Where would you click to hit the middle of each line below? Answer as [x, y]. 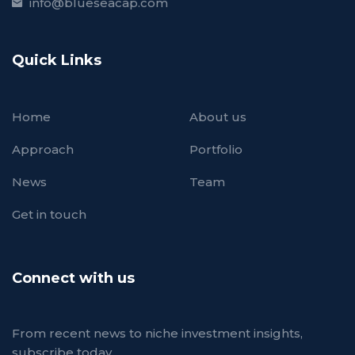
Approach [43, 149]
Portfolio [216, 149]
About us [218, 116]
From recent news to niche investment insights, [157, 333]
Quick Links [57, 60]
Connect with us [73, 278]
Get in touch [49, 214]
